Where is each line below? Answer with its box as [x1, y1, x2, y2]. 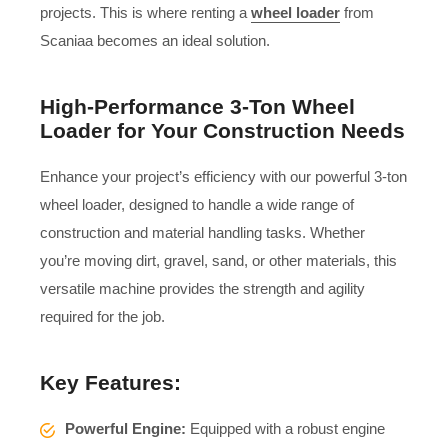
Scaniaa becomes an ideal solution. [40, 31, 274, 49]
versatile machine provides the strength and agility [40, 279, 365, 297]
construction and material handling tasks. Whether [40, 223, 365, 241]
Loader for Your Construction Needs [40, 118, 405, 142]
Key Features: [40, 370, 181, 394]
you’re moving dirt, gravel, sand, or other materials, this [40, 251, 397, 269]
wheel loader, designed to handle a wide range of [40, 195, 354, 213]
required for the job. [40, 307, 165, 325]
